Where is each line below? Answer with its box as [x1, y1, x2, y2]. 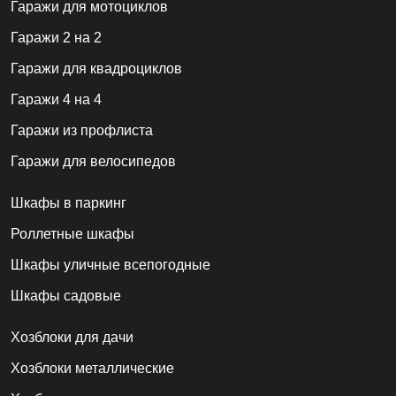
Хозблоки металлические [11, 361, 174, 377]
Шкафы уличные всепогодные [11, 257, 210, 273]
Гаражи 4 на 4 [11, 92, 102, 108]
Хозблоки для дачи [11, 330, 133, 346]
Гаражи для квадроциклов [11, 61, 182, 77]
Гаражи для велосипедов [11, 154, 176, 170]
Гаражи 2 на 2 [11, 30, 102, 46]
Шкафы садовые [11, 288, 121, 304]
